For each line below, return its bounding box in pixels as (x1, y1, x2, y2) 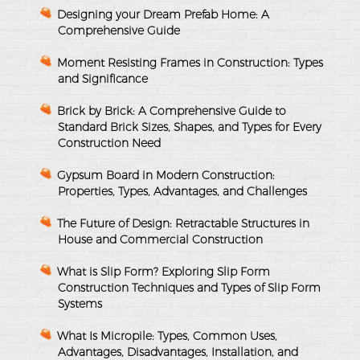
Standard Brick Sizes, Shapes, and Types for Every (58, 119, 321, 134)
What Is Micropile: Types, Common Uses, (57, 328, 277, 343)
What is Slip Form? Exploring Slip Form (57, 264, 270, 279)
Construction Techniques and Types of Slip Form (58, 280, 321, 295)
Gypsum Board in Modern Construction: (57, 167, 275, 182)
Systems (58, 296, 102, 311)
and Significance (58, 71, 148, 86)
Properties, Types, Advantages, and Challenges (58, 183, 307, 198)
